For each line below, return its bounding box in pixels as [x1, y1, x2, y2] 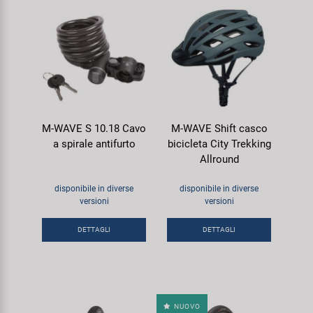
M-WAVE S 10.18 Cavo [42, 122, 146, 135]
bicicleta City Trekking [167, 138, 271, 150]
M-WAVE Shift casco [170, 122, 268, 135]
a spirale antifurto [52, 138, 136, 150]
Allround [199, 153, 239, 166]
